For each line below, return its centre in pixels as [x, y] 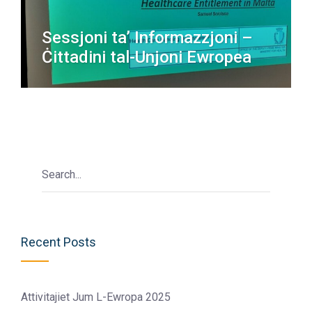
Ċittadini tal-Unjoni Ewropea [147, 57]
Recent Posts [58, 242]
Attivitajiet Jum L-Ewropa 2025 [96, 297]
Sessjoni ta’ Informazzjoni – [147, 38]
